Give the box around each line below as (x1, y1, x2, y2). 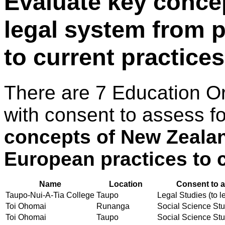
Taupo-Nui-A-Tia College (6, 190, 94, 199)
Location (109, 179, 143, 188)
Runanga (96, 201, 130, 210)
